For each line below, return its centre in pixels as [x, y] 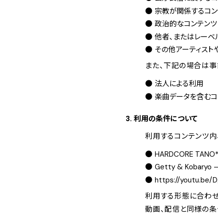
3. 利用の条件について [162, 118]
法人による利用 [179, 84]
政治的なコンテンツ [186, 24]
